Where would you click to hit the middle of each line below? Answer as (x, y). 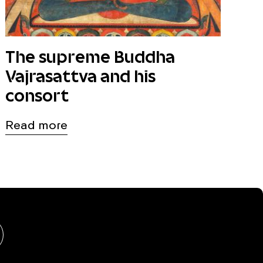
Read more (37, 126)
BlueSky (28, 230)
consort (37, 96)
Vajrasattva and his (81, 77)
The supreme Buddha (90, 58)
